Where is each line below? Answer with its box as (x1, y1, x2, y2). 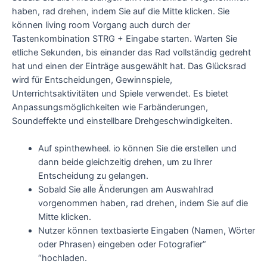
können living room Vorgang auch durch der (12, 20, 190, 31)
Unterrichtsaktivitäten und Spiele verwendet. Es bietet (12, 88, 228, 100)
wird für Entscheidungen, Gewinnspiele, (12, 74, 172, 86)
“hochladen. (38, 253, 87, 264)
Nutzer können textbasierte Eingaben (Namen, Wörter (38, 225, 255, 237)
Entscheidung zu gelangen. (38, 170, 148, 182)
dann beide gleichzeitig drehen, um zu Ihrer (38, 157, 212, 168)
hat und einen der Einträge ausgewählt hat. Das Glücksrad (12, 61, 246, 72)
